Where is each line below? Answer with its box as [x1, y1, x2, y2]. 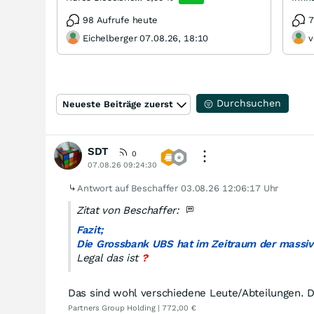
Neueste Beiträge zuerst [62, 99, 173, 109]
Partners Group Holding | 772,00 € [68, 303, 196, 313]
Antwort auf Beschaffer [77, 183, 182, 193]
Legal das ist [76, 252, 139, 264]
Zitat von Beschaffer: [76, 204, 183, 217]
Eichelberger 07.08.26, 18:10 [83, 33, 209, 43]
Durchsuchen [212, 97, 281, 109]
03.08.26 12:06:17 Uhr [181, 183, 279, 193]
